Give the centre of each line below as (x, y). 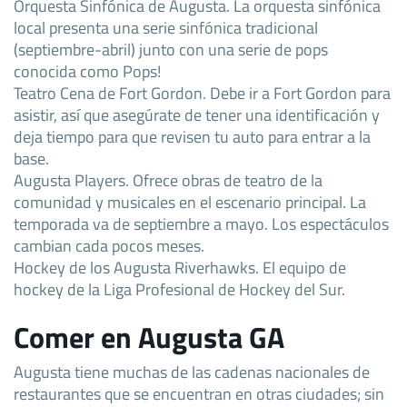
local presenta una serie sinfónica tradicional (166, 27)
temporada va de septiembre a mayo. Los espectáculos (201, 223)
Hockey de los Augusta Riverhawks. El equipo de (180, 267)
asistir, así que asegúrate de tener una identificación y (197, 114)
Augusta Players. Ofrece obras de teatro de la (168, 179)
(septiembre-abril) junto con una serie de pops (171, 49)
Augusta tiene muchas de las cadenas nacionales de (192, 371)
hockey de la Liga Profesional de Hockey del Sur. (179, 288)
